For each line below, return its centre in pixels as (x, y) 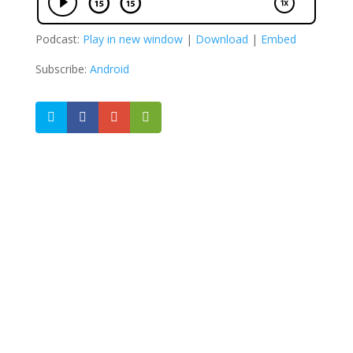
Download (221, 39)
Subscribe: (62, 69)
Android (109, 69)
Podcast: (59, 39)
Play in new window (132, 39)
